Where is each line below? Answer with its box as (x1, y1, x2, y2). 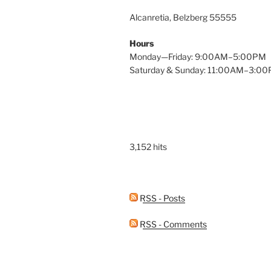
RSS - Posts (138, 192, 185, 203)
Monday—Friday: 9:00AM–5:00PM (129, 51, 266, 62)
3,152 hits (129, 141, 167, 152)
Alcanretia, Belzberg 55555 (129, 11, 237, 22)
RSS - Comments (138, 218, 207, 229)
